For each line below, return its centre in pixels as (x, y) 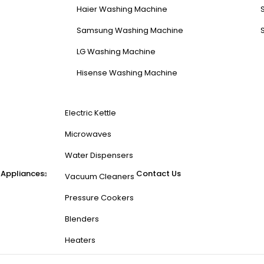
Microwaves (88, 134)
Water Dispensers (99, 155)
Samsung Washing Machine (130, 30)
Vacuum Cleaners (100, 176)
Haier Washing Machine (122, 9)
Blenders (82, 219)
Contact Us (159, 174)
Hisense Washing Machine (127, 73)
